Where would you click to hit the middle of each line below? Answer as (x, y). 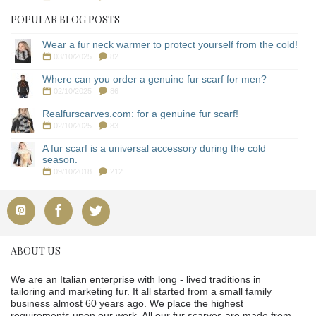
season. (60, 159)
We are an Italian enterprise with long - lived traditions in (136, 279)
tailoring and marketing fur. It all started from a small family (141, 291)
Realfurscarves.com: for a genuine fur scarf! (140, 113)
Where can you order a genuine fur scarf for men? (154, 79)
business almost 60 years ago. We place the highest (127, 303)
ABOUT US (36, 250)
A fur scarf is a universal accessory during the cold (154, 148)
